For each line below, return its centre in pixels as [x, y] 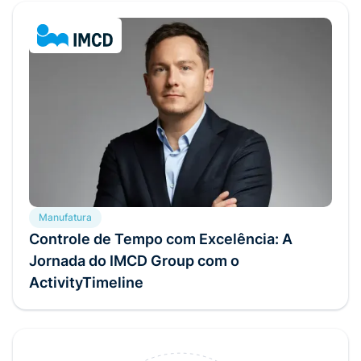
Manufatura [65, 217]
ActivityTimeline [86, 282]
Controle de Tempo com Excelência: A [161, 239]
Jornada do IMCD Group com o [134, 260]
